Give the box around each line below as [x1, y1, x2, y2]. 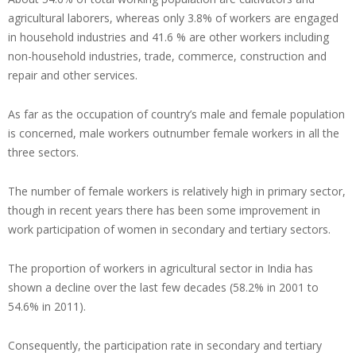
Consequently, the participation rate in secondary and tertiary [8, 338, 322, 354]
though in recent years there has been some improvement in [8, 203, 320, 219]
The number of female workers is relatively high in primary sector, [8, 184, 346, 199]
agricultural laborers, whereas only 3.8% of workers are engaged [8, 10, 339, 26]
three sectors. [8, 145, 79, 161]
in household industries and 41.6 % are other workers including [8, 29, 329, 45]
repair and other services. [8, 68, 137, 83]
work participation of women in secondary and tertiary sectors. [8, 222, 331, 238]
